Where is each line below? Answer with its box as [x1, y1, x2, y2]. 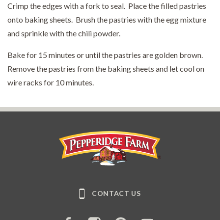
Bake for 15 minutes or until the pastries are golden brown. [7, 50, 204, 59]
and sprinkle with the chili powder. [7, 28, 120, 38]
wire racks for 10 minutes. [7, 77, 94, 87]
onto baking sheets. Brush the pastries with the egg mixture [7, 14, 206, 24]
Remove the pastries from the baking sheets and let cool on [7, 63, 204, 73]
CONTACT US [91, 189, 141, 197]
